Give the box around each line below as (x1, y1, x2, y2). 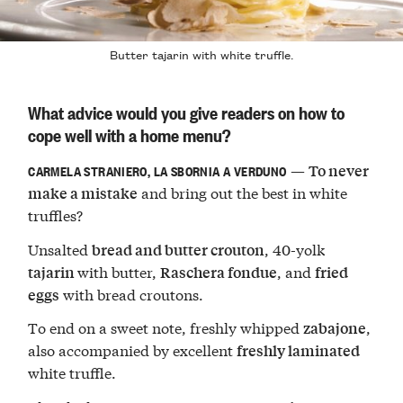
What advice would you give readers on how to (28, 99, 345, 124)
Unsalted (28, 237, 93, 259)
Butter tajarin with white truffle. (110, 44, 293, 63)
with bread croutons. (59, 282, 204, 304)
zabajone (303, 318, 367, 339)
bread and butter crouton (92, 238, 265, 260)
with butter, (77, 260, 161, 282)
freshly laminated (237, 340, 361, 362)
